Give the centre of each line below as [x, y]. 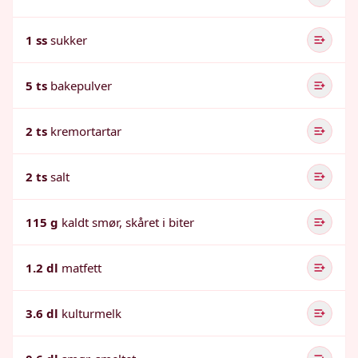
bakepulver [81, 86]
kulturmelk [91, 313]
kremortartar [86, 131]
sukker [69, 40]
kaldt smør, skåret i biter [128, 222]
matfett [82, 268]
